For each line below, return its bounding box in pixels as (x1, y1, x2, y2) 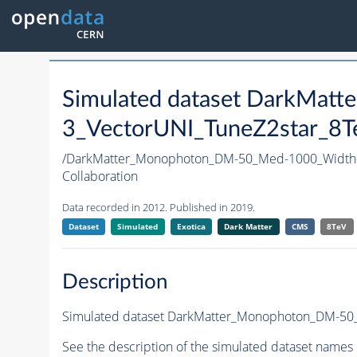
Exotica (176, 221, 206, 233)
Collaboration (61, 167, 138, 186)
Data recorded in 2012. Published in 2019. (61, 200, 255, 215)
